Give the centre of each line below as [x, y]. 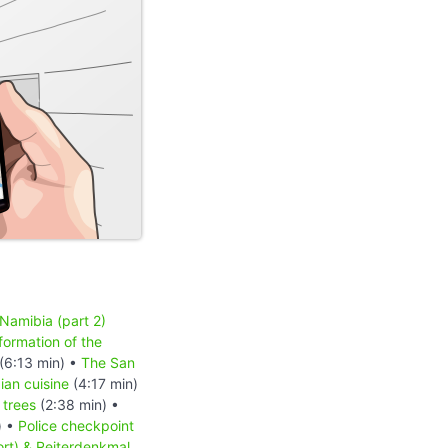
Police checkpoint [76, 425]
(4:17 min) [103, 383]
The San [108, 362]
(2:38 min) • [77, 404]
